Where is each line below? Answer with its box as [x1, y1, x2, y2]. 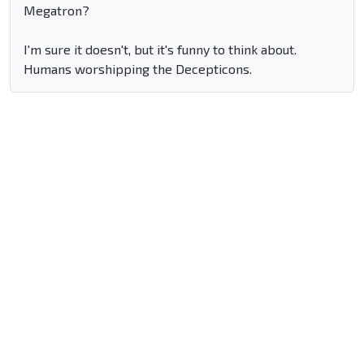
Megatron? [24, 2, 89, 19]
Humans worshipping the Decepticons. [24, 61, 252, 77]
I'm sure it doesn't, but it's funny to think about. [24, 41, 297, 58]
